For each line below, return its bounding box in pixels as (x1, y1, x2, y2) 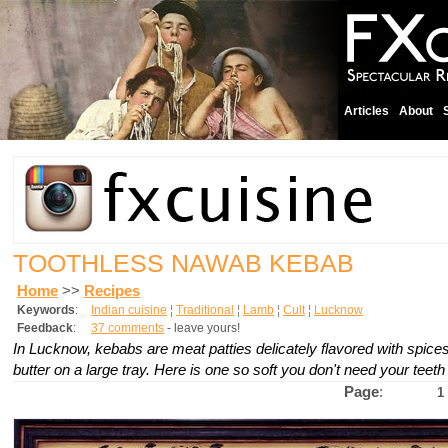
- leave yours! (164, 321, 240, 335)
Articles (344, 104, 389, 118)
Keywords (17, 303, 75, 317)
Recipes (84, 283, 140, 299)
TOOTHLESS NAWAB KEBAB (13, 249, 354, 277)
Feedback (17, 321, 73, 335)
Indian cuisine (91, 303, 167, 317)
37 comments (91, 321, 164, 335)
